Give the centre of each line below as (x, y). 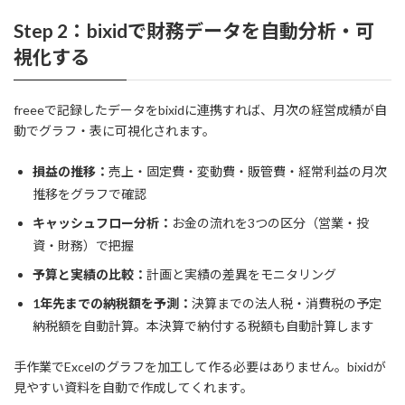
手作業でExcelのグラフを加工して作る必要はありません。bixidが (200, 366)
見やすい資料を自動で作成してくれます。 (133, 387)
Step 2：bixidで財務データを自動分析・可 (194, 31)
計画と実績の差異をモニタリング (241, 274)
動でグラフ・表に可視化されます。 (114, 130)
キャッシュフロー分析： (102, 222)
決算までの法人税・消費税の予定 (287, 303)
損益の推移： (71, 171)
